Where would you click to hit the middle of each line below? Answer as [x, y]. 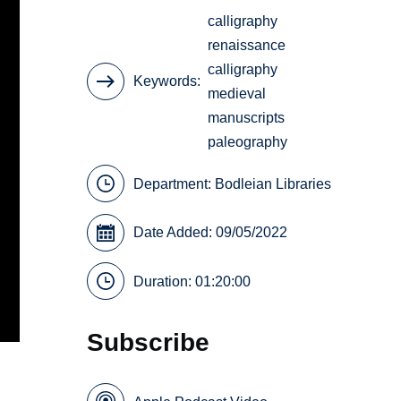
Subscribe [149, 341]
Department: [175, 183]
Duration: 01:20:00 [192, 281]
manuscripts [247, 117]
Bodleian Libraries [273, 183]
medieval [237, 93]
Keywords [166, 81]
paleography [248, 141]
